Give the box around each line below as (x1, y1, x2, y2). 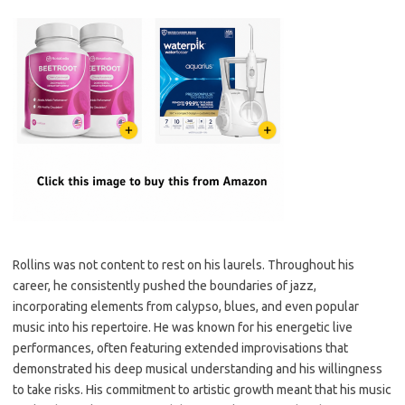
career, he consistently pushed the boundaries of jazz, (13, 278, 316, 293)
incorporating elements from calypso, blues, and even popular (13, 299, 359, 314)
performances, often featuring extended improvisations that (13, 341, 348, 355)
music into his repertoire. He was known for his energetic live (13, 320, 353, 334)
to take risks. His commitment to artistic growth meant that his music (13, 382, 391, 397)
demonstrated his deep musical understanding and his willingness (13, 362, 382, 376)
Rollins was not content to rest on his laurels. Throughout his (13, 258, 354, 272)
